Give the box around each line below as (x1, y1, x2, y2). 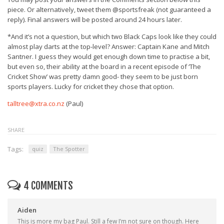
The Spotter (53, 145, 85, 152)
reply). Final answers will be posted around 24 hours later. (7, 15, 182, 24)
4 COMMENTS (23, 179, 73, 192)
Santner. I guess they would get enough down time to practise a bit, (7, 52, 210, 61)
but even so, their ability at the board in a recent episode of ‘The (7, 62, 201, 71)
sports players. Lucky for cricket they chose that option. (7, 82, 174, 91)
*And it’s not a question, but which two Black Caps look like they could (7, 32, 216, 41)
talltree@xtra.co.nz (7, 99, 64, 108)
